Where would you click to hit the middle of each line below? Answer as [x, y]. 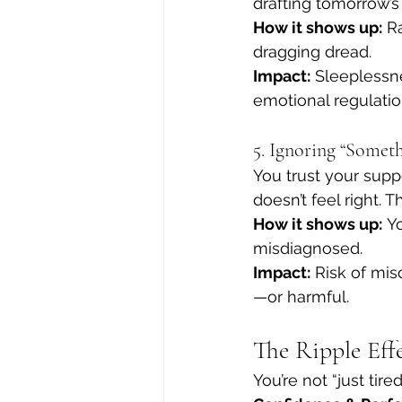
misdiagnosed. [308, 248]
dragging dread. [312, 52]
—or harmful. [301, 297]
